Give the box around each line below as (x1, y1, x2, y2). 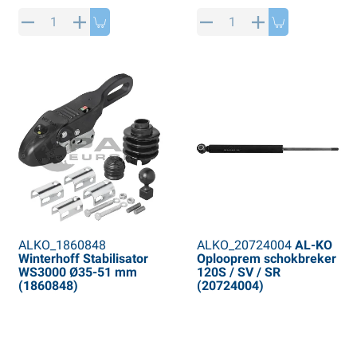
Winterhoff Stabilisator (18, 251, 148, 267)
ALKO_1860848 (18, 237, 106, 253)
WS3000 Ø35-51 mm (18, 265, 137, 280)
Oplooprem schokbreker (196, 251, 336, 267)
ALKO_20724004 (196, 237, 292, 253)
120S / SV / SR (196, 265, 280, 280)
